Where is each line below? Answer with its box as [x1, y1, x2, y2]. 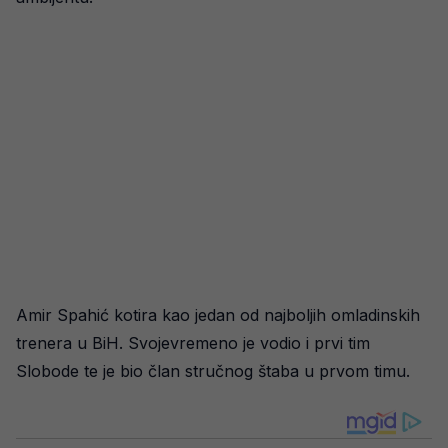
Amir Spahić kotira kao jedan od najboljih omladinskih [16, 305, 420, 325]
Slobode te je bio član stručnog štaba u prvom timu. [16, 361, 410, 381]
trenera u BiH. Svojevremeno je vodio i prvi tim [16, 333, 370, 353]
